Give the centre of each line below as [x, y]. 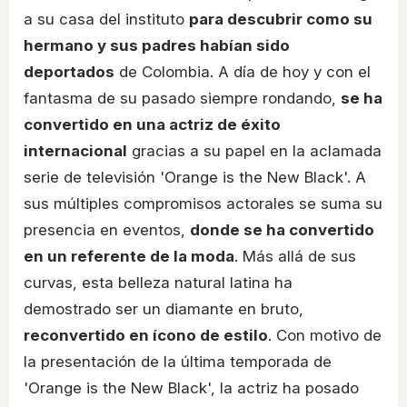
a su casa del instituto [106, 19]
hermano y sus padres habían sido [157, 45]
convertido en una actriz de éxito [152, 124]
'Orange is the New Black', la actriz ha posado [191, 388]
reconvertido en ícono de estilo [146, 335]
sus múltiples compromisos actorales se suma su [203, 203]
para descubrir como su [281, 19]
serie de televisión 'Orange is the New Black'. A [195, 177]
